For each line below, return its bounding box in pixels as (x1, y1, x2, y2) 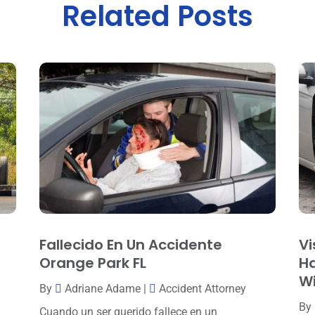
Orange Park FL (39, 252, 146, 273)
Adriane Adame (64, 281, 141, 295)
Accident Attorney (158, 281, 246, 295)
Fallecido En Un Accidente (39, 234, 222, 255)
